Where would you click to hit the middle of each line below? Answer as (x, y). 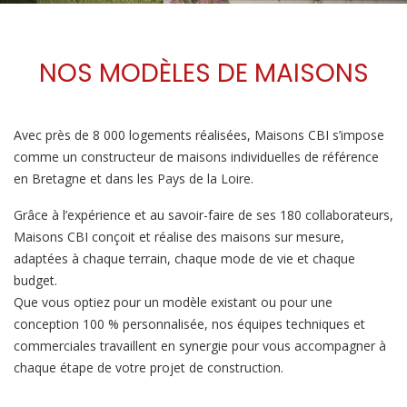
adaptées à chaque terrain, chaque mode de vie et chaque (184, 258)
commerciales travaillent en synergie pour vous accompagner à (200, 346)
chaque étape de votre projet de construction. (149, 367)
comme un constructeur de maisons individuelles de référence (196, 157)
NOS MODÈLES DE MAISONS (203, 73)
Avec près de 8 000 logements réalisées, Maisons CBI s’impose (199, 135)
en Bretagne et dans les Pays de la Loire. (134, 179)
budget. (35, 280)
